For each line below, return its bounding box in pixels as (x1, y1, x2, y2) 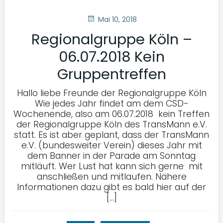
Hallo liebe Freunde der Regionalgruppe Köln (16, 87, 207, 100)
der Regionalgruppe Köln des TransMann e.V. (16, 118, 207, 131)
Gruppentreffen (57, 64, 166, 85)
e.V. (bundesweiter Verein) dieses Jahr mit (21, 139, 202, 152)
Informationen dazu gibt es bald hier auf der (17, 181, 206, 194)
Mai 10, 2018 (98, 14, 137, 25)
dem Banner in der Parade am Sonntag (27, 150, 196, 162)
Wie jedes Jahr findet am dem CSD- (34, 98, 189, 110)
